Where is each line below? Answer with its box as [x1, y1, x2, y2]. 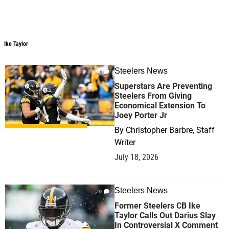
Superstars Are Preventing [114, 81, 212, 91]
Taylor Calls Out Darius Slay [114, 211, 216, 220]
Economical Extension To [114, 101, 205, 110]
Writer [114, 138, 135, 147]
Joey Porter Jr [114, 110, 167, 120]
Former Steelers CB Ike [114, 201, 200, 211]
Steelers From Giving [114, 91, 192, 101]
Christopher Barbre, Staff [126, 125, 215, 135]
